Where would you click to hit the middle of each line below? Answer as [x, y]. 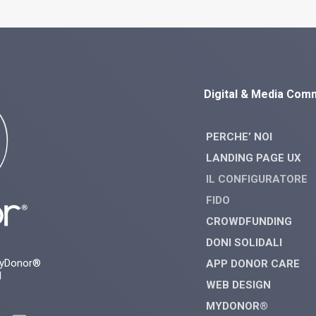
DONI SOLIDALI [244, 243]
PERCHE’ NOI [239, 137]
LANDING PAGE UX [254, 158]
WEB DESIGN [238, 285]
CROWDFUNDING [249, 221]
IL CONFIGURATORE [257, 179]
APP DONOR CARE [253, 264]
